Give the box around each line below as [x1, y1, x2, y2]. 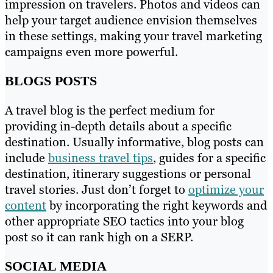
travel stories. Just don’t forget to [5, 182, 188, 197]
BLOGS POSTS [5, 73, 97, 88]
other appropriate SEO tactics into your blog [5, 213, 244, 229]
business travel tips [48, 150, 153, 166]
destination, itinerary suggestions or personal [5, 166, 251, 182]
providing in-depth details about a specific [5, 118, 232, 134]
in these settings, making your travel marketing [5, 27, 262, 44]
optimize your [188, 182, 264, 197]
